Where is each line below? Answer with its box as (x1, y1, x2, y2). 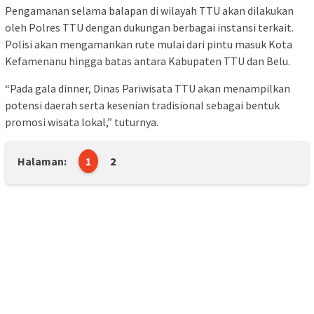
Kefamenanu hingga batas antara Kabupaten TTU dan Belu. (5, 54, 290, 69)
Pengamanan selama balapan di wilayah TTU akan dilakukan (5, 4, 294, 18)
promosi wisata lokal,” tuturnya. (5, 115, 158, 130)
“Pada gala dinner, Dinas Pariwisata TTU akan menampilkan (5, 81, 290, 96)
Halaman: (18, 154, 67, 169)
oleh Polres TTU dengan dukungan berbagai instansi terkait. (5, 20, 294, 35)
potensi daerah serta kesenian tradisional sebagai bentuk (5, 98, 280, 113)
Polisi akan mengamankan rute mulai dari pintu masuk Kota (5, 37, 292, 52)
